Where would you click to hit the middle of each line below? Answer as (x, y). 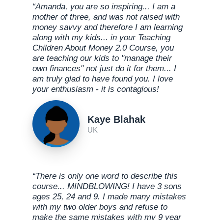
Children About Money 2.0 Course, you (103, 48)
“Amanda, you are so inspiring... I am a (104, 7)
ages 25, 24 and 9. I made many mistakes (109, 197)
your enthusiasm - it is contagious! (96, 89)
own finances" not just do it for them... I (104, 69)
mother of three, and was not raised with (106, 17)
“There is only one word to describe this (105, 176)
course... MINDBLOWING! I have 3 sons (107, 187)
